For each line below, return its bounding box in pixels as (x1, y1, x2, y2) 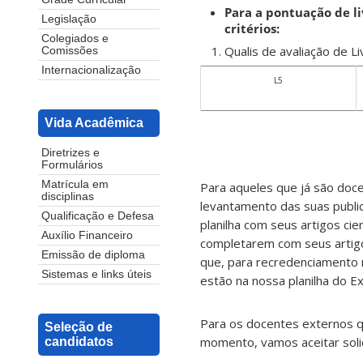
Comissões (41, 44, 98, 57)
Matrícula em (41, 177, 109, 190)
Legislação (41, 12, 96, 25)
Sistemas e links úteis (41, 267, 152, 280)
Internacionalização (41, 63, 141, 76)
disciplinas (41, 190, 94, 203)
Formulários (41, 158, 103, 171)
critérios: (224, 20, 280, 37)
